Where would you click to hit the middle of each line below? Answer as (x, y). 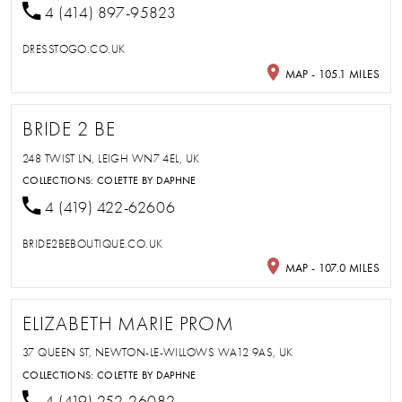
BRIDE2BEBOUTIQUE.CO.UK (92, 243)
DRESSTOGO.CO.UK (74, 48)
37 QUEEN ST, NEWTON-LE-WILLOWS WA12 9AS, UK (157, 353)
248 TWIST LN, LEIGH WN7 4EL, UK (111, 158)
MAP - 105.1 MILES (331, 74)
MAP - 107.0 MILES (331, 267)
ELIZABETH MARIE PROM (128, 323)
